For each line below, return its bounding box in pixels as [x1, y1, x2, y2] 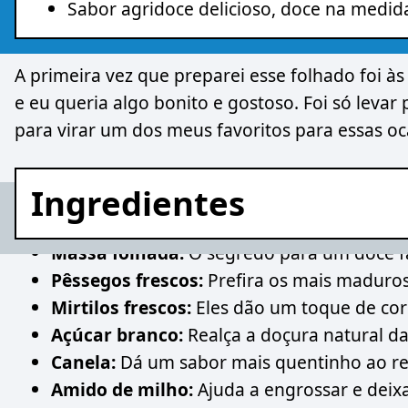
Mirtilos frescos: [51, 294, 191, 320]
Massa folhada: [51, 240, 184, 265]
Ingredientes [31, 179, 245, 226]
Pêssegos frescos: [51, 267, 203, 292]
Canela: [51, 349, 116, 374]
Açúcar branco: [51, 321, 183, 347]
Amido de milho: [51, 376, 193, 402]
